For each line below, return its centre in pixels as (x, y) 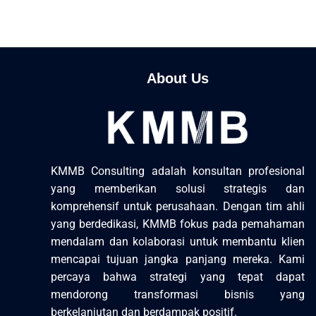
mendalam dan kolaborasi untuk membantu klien (178, 242)
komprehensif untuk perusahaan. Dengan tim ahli (178, 207)
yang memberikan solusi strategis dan (178, 189)
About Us (178, 78)
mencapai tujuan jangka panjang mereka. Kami (178, 260)
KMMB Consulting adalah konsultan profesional (178, 171)
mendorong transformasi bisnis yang (178, 295)
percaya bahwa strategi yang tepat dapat (178, 277)
